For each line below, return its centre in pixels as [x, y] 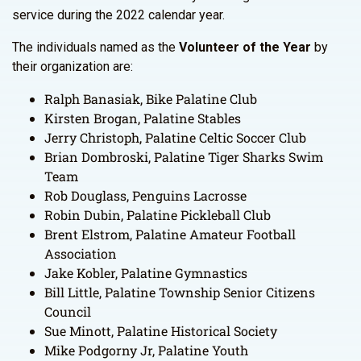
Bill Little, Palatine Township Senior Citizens [180, 292]
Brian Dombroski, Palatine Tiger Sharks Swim [184, 157]
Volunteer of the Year [245, 47]
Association [81, 253]
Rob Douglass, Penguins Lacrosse [145, 195]
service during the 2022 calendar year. [118, 15]
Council [68, 311]
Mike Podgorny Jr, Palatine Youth [146, 350]
